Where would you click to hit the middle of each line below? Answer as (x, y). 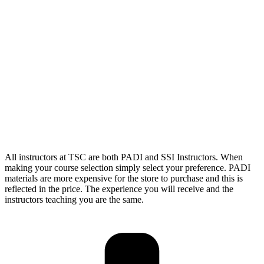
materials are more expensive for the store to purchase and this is (124, 179)
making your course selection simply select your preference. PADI (128, 168)
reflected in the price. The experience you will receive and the (119, 189)
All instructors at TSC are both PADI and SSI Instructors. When (124, 157)
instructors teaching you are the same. (74, 200)
